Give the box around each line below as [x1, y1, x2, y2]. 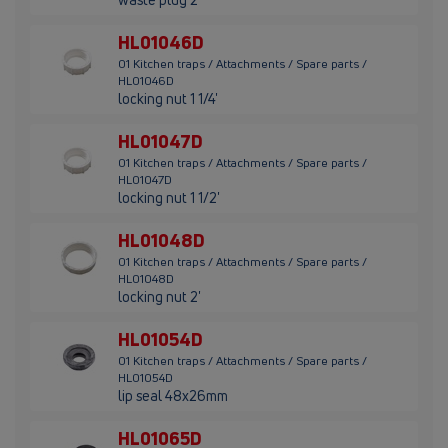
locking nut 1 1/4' [118, 89, 218, 109]
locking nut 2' [118, 287, 201, 307]
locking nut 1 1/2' [118, 188, 220, 208]
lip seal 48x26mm [118, 386, 228, 406]
